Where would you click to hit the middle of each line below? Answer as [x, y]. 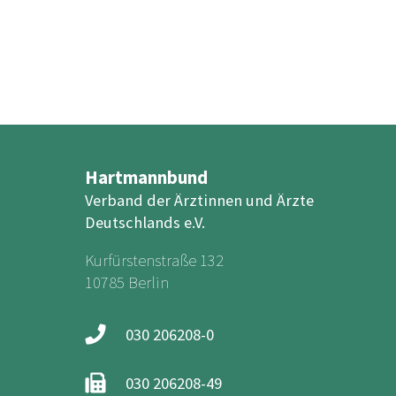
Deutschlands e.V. [145, 222]
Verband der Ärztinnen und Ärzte [199, 200]
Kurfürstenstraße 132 [154, 261]
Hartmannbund [146, 178]
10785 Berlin [127, 283]
